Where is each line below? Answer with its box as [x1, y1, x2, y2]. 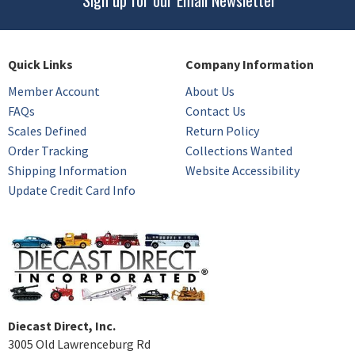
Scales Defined [8, 122, 86, 139]
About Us [185, 82, 235, 99]
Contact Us [185, 102, 246, 119]
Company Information [185, 55, 314, 72]
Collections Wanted [185, 142, 292, 158]
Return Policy [185, 122, 259, 139]
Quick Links [8, 55, 73, 72]
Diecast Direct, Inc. [8, 317, 116, 334]
